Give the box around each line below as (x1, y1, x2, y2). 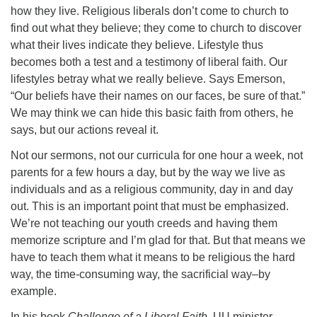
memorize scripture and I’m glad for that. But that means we (11, 234, 306, 246)
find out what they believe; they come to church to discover (11, 22, 301, 34)
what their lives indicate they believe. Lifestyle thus (11, 39, 263, 51)
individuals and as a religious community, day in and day (11, 183, 293, 195)
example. (11, 285, 57, 297)
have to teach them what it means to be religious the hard (11, 251, 295, 263)
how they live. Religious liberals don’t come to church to (11, 5, 289, 17)
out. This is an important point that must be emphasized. (11, 200, 289, 212)
